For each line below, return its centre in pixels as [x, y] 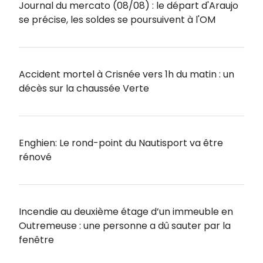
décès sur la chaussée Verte [84, 88]
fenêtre [36, 240]
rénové [35, 157]
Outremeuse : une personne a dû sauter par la [125, 225]
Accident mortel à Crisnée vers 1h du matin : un [127, 74]
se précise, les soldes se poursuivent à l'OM [117, 19]
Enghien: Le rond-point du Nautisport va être [121, 143]
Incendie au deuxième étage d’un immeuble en [126, 211]
